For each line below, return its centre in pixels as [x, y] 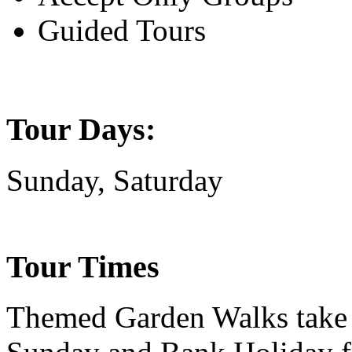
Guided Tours [122, 31]
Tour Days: [81, 130]
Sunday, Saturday [115, 180]
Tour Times [83, 266]
